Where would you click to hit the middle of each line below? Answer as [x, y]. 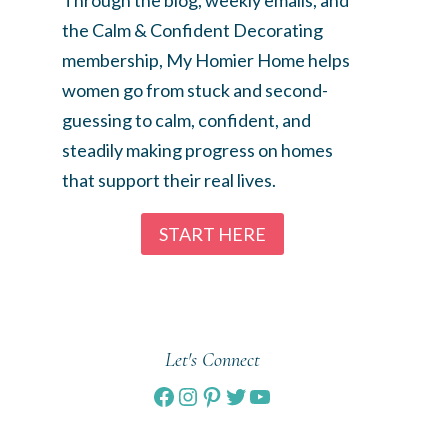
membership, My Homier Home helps [206, 59]
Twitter [263, 395]
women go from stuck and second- [195, 89]
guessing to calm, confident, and [186, 119]
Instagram [229, 395]
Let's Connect [212, 360]
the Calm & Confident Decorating [192, 29]
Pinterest [249, 395]
